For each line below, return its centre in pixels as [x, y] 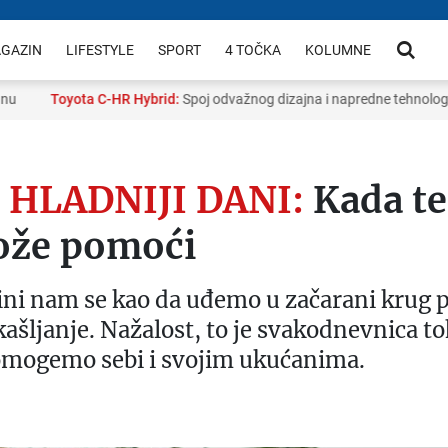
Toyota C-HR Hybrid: [83, 99]
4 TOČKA [253, 50]
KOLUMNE [338, 50]
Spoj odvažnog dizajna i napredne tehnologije [288, 99]
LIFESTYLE [100, 50]
